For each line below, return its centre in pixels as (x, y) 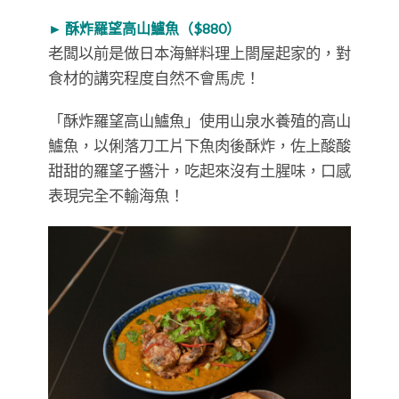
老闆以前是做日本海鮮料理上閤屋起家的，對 (199, 53)
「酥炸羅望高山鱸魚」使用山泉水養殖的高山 (199, 120)
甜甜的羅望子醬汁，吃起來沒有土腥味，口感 (199, 170)
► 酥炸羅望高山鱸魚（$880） (144, 28)
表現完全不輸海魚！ (116, 195)
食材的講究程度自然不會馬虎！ (154, 77)
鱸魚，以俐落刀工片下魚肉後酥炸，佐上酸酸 (199, 145)
